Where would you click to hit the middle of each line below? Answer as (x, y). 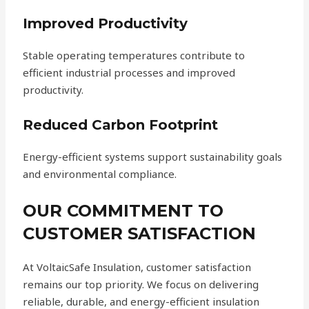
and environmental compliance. (100, 174)
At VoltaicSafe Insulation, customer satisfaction (137, 267)
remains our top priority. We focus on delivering (141, 285)
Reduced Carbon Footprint (121, 125)
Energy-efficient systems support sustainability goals (153, 157)
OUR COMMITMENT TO (123, 211)
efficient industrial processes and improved (129, 73)
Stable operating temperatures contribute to (134, 56)
